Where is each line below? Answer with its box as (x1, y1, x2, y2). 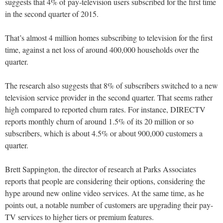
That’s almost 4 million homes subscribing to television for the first (5, 32, 213, 43)
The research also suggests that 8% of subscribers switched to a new (5, 80, 218, 91)
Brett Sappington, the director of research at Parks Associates (5, 164, 196, 175)
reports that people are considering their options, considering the (5, 176, 205, 187)
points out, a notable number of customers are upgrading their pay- (5, 200, 213, 211)
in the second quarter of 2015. (5, 8, 99, 19)
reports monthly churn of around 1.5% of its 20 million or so (5, 116, 194, 127)
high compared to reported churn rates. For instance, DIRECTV (5, 104, 206, 115)
